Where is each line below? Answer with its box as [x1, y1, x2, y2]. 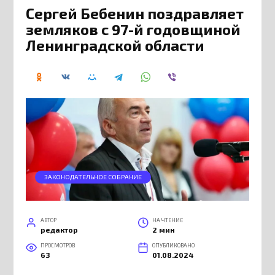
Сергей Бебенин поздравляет [26, 4, 244, 23]
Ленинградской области [26, 36, 205, 55]
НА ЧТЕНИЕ [152, 216, 183, 223]
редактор [41, 225, 79, 234]
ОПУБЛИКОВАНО [152, 241, 195, 249]
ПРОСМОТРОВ [41, 241, 76, 249]
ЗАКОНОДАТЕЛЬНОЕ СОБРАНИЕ [44, 172, 142, 180]
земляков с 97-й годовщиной [26, 20, 241, 39]
